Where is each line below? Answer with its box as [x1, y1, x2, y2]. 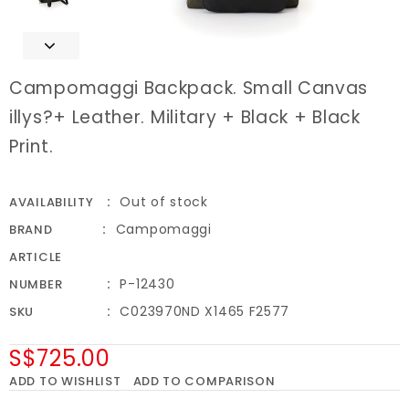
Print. [9, 134, 54, 160]
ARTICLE [9, 248, 62, 267]
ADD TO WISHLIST [9, 372, 121, 391]
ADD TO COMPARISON [132, 372, 276, 391]
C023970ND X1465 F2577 [120, 302, 290, 321]
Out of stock [120, 193, 208, 212]
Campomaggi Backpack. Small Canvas [9, 76, 369, 101]
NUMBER [9, 276, 63, 294]
